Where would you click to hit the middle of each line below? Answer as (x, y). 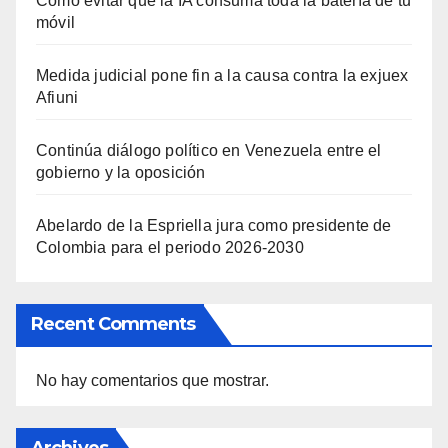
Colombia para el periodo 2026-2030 (170, 248)
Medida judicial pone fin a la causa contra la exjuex (222, 76)
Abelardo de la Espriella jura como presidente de (214, 226)
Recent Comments (113, 324)
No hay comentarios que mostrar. (152, 381)
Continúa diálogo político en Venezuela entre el (209, 151)
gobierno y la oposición (121, 173)
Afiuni (57, 98)
